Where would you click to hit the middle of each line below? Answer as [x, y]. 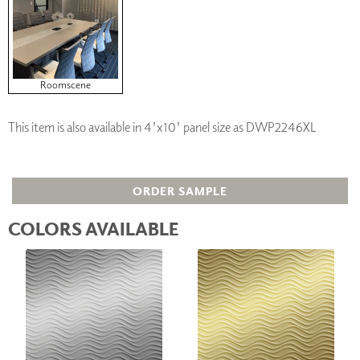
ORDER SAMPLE [180, 191]
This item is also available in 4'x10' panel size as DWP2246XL [162, 127]
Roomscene [65, 84]
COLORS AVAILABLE [94, 229]
